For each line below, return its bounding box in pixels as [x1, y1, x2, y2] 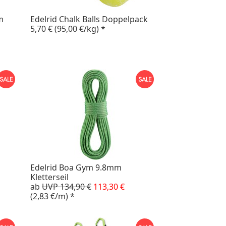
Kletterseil [30, 171, 69, 183]
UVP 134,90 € [42, 181, 91, 192]
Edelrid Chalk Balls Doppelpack [30, 13, 148, 25]
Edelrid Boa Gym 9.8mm [30, 161, 122, 173]
